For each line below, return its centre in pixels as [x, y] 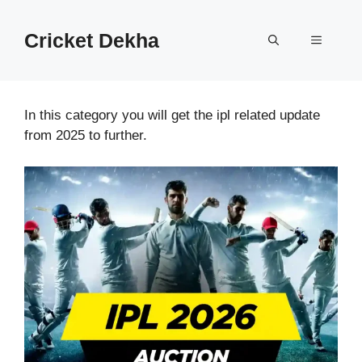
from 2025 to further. [86, 135]
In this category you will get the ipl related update [172, 115]
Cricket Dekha [92, 40]
